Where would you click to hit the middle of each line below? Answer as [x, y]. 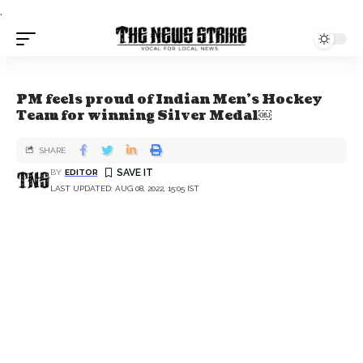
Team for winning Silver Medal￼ [144, 116]
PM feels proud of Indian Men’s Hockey [169, 100]
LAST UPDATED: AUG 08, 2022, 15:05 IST [125, 188]
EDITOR [81, 172]
